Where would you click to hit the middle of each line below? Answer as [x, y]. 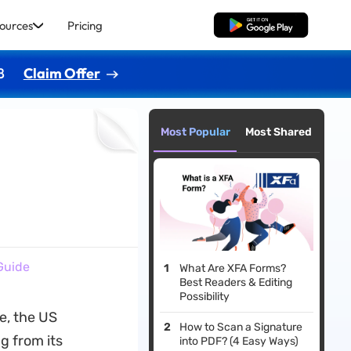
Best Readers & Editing [236, 283]
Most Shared [278, 132]
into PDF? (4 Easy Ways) [239, 342]
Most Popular [195, 132]
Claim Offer [62, 73]
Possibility [205, 297]
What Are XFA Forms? [233, 269]
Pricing [85, 25]
